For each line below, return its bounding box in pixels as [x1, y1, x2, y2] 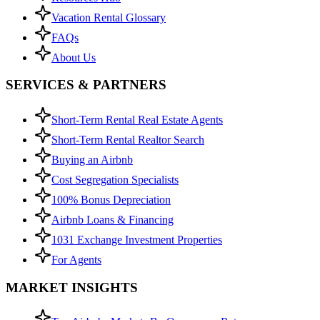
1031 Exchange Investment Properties [51, 233, 222, 246]
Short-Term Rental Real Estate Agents [51, 113, 223, 126]
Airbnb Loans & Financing [51, 213, 174, 226]
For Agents [51, 253, 101, 266]
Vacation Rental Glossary [51, 11, 166, 24]
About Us [51, 51, 96, 64]
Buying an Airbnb [51, 153, 133, 166]
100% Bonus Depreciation [51, 193, 171, 206]
